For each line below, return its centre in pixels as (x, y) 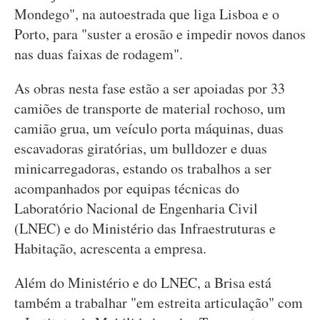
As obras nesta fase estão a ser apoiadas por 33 (150, 88)
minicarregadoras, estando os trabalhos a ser (143, 168)
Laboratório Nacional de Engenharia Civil (136, 208)
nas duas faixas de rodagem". (99, 54)
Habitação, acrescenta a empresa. (110, 248)
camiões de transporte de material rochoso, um (150, 108)
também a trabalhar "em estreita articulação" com (159, 302)
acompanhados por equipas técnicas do (127, 188)
